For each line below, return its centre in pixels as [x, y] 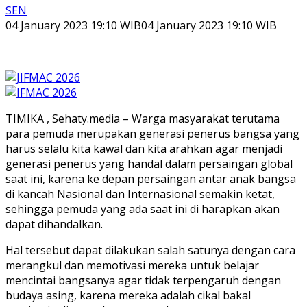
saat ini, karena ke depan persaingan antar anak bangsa [151, 179]
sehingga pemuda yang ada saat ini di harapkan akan [143, 209]
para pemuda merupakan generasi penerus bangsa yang [152, 133]
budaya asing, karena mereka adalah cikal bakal [128, 295]
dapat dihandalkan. [54, 224]
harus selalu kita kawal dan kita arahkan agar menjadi [144, 148]
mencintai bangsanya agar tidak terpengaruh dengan [143, 280]
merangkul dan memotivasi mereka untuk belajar [132, 265]
